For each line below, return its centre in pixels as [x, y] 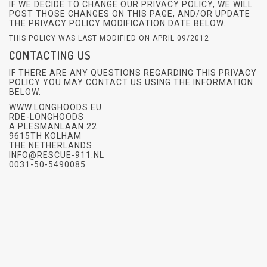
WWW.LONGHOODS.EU [55, 107]
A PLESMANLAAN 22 [53, 126]
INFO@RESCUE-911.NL [57, 155]
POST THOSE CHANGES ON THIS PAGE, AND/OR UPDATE [130, 14]
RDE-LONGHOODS [46, 117]
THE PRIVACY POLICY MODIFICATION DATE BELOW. [117, 24]
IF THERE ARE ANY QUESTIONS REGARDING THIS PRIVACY [133, 72]
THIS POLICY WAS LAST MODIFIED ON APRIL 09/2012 [109, 38]
